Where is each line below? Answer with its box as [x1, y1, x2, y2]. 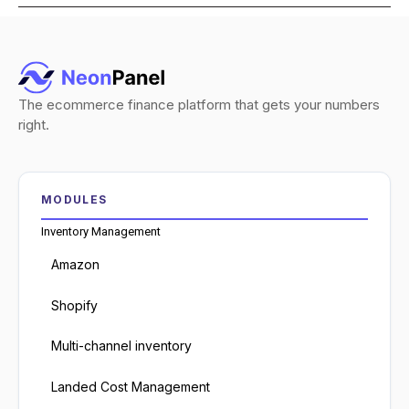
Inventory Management [41, 225, 161, 239]
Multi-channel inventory [51, 338, 193, 354]
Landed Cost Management [51, 378, 211, 394]
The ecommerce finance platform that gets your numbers [18, 96, 380, 114]
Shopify [51, 297, 99, 313]
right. [18, 116, 49, 134]
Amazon [51, 257, 100, 273]
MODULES [41, 193, 108, 207]
